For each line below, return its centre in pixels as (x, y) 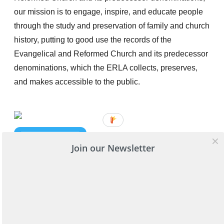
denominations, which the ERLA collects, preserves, (106, 67)
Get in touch (184, 204)
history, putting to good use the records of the (93, 39)
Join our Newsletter (113, 148)
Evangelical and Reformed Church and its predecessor (111, 53)
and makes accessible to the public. (77, 81)
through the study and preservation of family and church (112, 25)
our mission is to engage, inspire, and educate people (108, 11)
